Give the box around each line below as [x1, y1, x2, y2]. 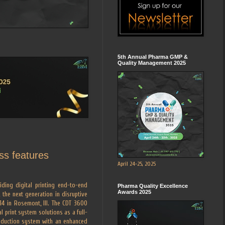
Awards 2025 [118, 188, 151, 195]
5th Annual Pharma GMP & [118, 53, 188, 60]
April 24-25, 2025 [118, 160, 156, 167]
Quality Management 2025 [118, 59, 186, 66]
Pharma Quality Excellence [118, 182, 188, 189]
